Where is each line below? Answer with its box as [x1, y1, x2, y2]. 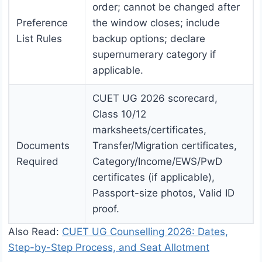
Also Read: [8, 226, 62, 238]
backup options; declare [92, 33, 205, 45]
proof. [92, 203, 119, 215]
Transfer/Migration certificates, [92, 140, 237, 152]
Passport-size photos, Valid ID [92, 187, 235, 199]
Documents [16, 140, 70, 152]
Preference [16, 17, 68, 29]
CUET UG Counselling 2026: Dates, [62, 226, 228, 238]
